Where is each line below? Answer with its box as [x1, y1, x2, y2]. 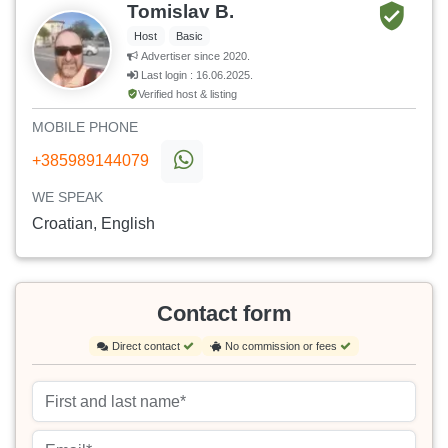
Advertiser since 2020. [138, 49, 250, 62]
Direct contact [112, 339, 183, 352]
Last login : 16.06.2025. [138, 68, 253, 81]
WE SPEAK [32, 188, 103, 205]
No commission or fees [225, 339, 340, 352]
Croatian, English [32, 214, 155, 232]
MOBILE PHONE [32, 118, 138, 135]
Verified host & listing [138, 87, 237, 100]
